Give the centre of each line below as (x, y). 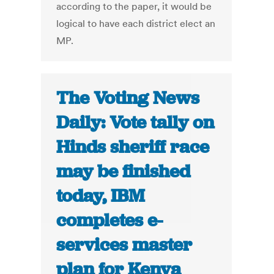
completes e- (110, 220)
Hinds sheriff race (133, 147)
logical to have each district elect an (136, 24)
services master (124, 245)
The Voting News (128, 98)
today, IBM (101, 196)
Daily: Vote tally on (135, 123)
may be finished (124, 172)
